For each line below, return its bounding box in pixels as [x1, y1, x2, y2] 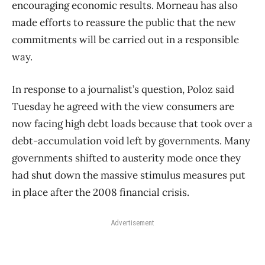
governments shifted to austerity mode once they [12, 151, 241, 164]
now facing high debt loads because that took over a [12, 117, 253, 130]
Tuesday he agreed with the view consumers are [12, 99, 234, 113]
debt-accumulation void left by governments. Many [12, 134, 250, 147]
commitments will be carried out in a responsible [12, 33, 239, 46]
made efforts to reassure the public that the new [12, 15, 236, 29]
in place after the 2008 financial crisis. [12, 185, 189, 199]
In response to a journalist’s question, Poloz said [12, 82, 234, 96]
